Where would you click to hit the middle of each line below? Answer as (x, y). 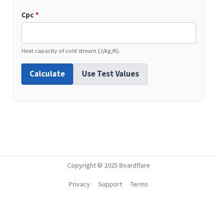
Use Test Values (110, 74)
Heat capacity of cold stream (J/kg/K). (70, 50)
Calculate (47, 74)
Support (110, 184)
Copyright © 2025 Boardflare (108, 165)
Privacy (80, 184)
